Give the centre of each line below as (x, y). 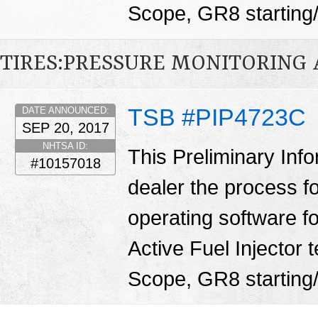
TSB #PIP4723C (217, 117)
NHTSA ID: (65, 146)
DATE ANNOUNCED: (65, 111)
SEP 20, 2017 (65, 128)
